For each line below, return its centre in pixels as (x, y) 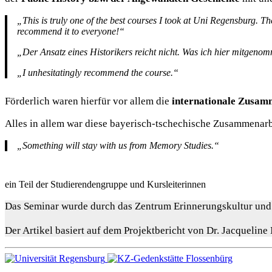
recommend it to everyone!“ (71, 32)
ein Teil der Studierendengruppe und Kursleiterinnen (105, 185)
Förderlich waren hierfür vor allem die (88, 101)
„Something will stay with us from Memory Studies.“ (118, 146)
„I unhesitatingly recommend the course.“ (98, 73)
